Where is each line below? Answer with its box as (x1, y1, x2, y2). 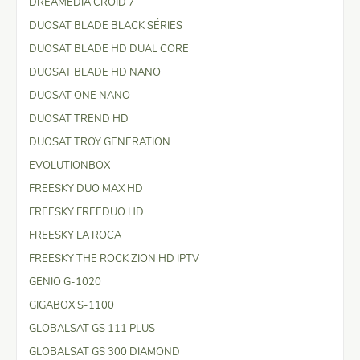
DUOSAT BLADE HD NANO (29, 64, 161, 80)
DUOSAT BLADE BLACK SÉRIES (29, 18, 182, 33)
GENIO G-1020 (29, 274, 101, 289)
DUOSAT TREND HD (29, 111, 129, 126)
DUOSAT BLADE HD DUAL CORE (29, 41, 189, 56)
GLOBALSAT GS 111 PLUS (29, 321, 155, 336)
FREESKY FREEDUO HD (29, 204, 144, 219)
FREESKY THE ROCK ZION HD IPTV (29, 251, 199, 266)
